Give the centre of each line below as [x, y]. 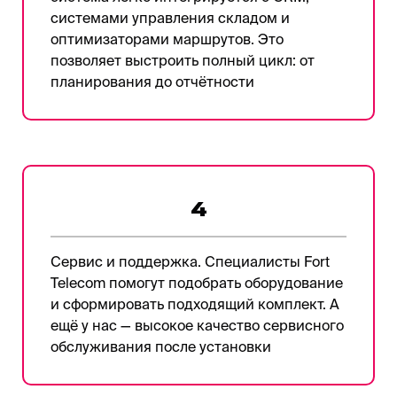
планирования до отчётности [152, 81]
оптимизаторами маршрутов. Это [167, 39]
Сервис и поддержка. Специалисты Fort [190, 261]
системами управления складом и [170, 17]
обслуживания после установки [161, 346]
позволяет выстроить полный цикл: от [183, 60]
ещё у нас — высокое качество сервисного [197, 325]
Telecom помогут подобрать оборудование [197, 282]
